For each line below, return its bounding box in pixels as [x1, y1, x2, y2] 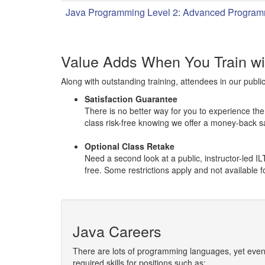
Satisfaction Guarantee [85, 93, 177, 105]
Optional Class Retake [85, 140, 174, 152]
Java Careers [73, 220, 161, 241]
